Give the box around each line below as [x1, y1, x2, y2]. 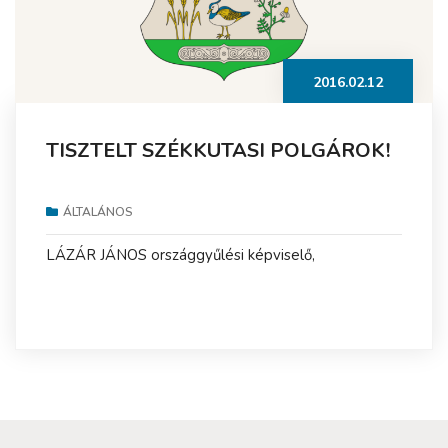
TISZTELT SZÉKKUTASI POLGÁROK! [46, 136, 390, 164]
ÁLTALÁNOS [63, 203, 133, 220]
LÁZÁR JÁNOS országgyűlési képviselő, [46, 244, 315, 265]
